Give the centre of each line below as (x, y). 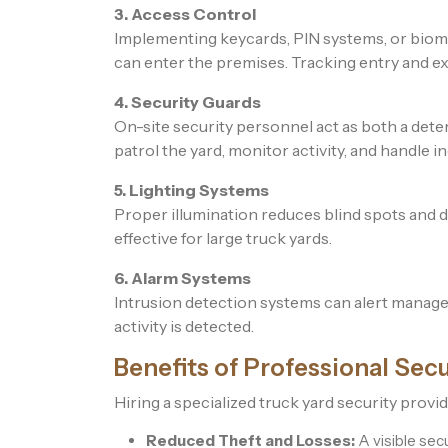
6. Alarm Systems (182, 278)
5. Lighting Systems (191, 190)
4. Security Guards (187, 102)
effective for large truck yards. (223, 238)
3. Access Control (185, 14)
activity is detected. (184, 326)
